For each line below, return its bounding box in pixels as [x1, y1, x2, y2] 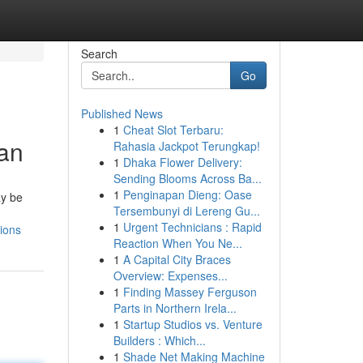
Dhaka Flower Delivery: [122, 154, 242, 170]
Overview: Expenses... [113, 267, 228, 284]
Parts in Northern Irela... [113, 300, 237, 316]
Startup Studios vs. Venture [122, 316, 263, 332]
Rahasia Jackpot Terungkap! [113, 138, 260, 154]
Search [80, 45, 117, 62]
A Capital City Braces [122, 251, 231, 267]
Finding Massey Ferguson [122, 284, 257, 300]
